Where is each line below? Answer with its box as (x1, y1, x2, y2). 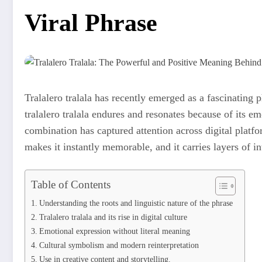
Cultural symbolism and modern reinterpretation (39, 240, 199, 250)
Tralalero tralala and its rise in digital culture (39, 212, 187, 222)
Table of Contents (31, 178, 111, 191)
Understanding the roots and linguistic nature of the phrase (39, 198, 233, 208)
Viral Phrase (25, 9, 157, 36)
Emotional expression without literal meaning (39, 226, 190, 236)
